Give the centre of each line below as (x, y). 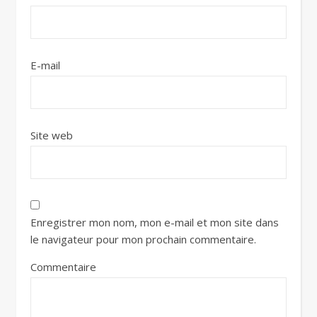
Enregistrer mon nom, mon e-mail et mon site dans (155, 222)
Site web (52, 135)
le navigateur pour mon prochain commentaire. (143, 239)
